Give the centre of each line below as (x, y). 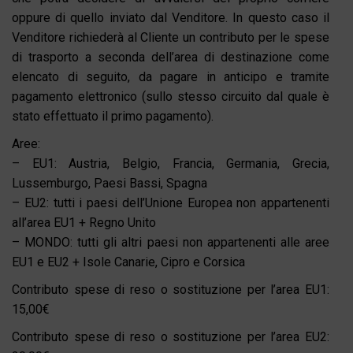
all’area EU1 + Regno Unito (84, 222)
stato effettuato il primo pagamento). (113, 116)
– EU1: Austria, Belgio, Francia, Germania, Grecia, (171, 163)
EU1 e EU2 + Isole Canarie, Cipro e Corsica (128, 262)
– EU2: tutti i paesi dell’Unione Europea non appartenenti (171, 203)
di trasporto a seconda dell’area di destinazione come (171, 57)
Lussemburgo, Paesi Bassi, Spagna (110, 183)
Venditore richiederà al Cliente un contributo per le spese (171, 37)
